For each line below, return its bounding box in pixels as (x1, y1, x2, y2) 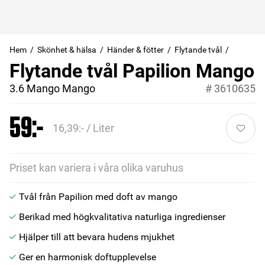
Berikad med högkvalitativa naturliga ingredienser (19, 211, 225, 222)
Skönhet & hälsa (37, 45, 96, 54)
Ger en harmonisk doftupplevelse (19, 251, 156, 263)
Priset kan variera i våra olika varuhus (9, 161, 183, 174)
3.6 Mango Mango (9, 82, 95, 95)
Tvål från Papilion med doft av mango (19, 191, 177, 202)
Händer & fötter (107, 45, 164, 54)
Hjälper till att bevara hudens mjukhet (19, 231, 174, 243)
